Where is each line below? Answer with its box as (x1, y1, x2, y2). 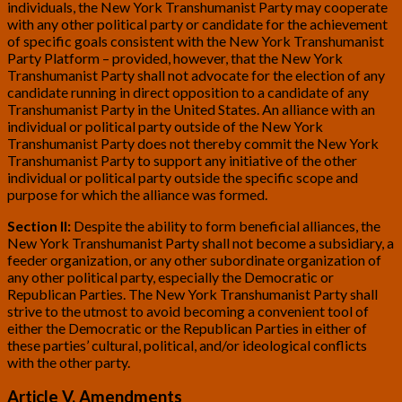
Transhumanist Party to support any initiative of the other (7, 151, 357, 169)
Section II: (7, 216, 74, 234)
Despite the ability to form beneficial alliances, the (74, 216, 380, 234)
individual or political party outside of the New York (7, 117, 323, 135)
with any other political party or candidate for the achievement (7, 14, 388, 32)
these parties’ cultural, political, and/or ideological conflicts (7, 336, 367, 354)
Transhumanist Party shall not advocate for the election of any (7, 66, 385, 83)
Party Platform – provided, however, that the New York (7, 48, 343, 66)
